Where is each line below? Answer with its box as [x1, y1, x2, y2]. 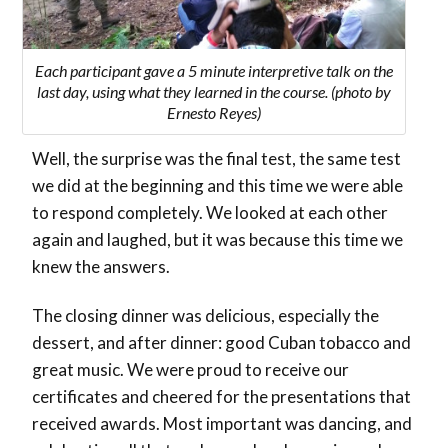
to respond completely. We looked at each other [32, 202, 388, 224]
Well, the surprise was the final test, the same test [32, 148, 401, 170]
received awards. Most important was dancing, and [32, 413, 412, 435]
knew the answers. [32, 256, 170, 278]
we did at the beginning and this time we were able [32, 175, 403, 197]
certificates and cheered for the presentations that [32, 386, 411, 408]
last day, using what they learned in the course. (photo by [37, 82, 391, 102]
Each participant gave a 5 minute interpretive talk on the [35, 61, 393, 81]
